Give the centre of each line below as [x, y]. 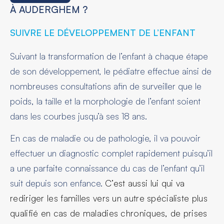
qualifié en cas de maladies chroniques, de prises [109, 213]
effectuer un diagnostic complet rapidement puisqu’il [111, 153]
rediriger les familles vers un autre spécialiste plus [109, 198]
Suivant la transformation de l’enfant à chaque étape [109, 56]
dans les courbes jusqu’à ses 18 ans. [80, 116]
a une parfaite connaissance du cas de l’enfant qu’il [107, 168]
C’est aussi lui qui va [145, 183]
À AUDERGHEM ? [49, 9]
